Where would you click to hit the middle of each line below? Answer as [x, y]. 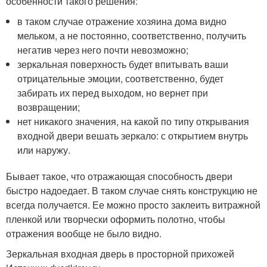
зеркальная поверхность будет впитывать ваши [123, 64]
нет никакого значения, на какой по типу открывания [133, 122]
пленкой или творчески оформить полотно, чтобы [116, 219]
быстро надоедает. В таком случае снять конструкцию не [132, 191]
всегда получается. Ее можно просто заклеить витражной [133, 205]
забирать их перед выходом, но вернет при [113, 93]
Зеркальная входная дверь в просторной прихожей [120, 254]
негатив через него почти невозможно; [103, 50]
